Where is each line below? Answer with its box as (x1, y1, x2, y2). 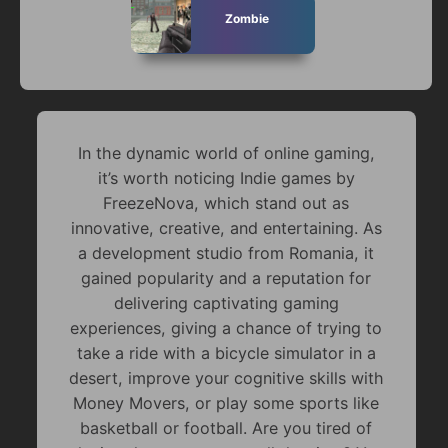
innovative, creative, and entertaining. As (70, 217, 382, 238)
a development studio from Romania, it (78, 242, 375, 263)
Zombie (225, 10, 270, 26)
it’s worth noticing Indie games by (97, 167, 355, 188)
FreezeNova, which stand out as (103, 192, 350, 213)
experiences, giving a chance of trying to (70, 317, 383, 338)
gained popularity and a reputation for (81, 267, 372, 288)
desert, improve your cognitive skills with (68, 367, 384, 388)
